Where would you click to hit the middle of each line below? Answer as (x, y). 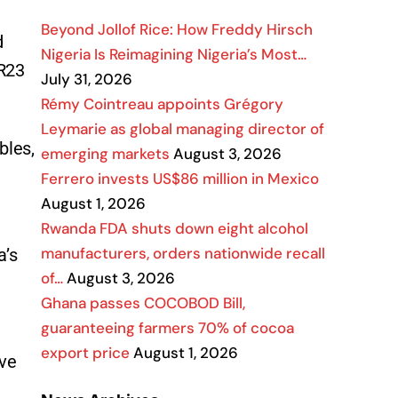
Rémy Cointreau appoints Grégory (162, 104)
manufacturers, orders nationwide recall (183, 253)
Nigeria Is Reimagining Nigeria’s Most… (174, 54)
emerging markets (105, 154)
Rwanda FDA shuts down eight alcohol (175, 228)
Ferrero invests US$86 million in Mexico (180, 179)
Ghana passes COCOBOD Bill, (143, 303)
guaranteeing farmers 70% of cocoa (167, 328)
